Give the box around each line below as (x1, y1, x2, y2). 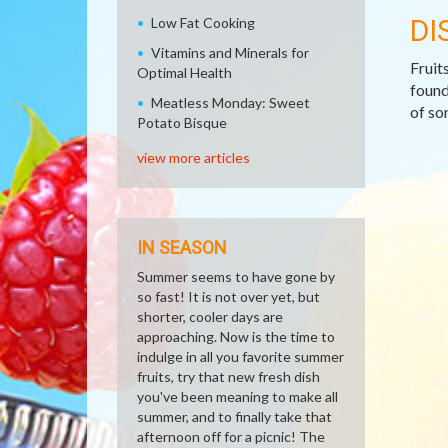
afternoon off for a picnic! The (137, 428, 325, 445)
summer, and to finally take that (137, 408, 332, 425)
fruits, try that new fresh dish (137, 368, 320, 385)
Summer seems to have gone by (137, 268, 335, 285)
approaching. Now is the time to (137, 328, 335, 345)
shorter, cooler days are (137, 308, 283, 325)
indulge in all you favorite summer (137, 348, 344, 365)
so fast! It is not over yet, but (137, 288, 320, 305)
